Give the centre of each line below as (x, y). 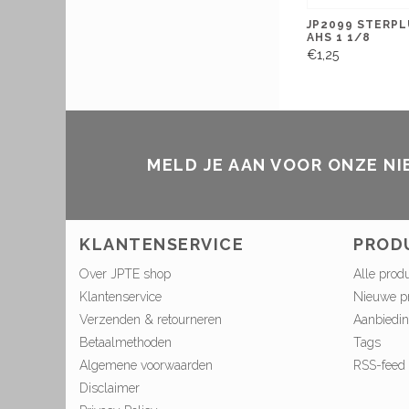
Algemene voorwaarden (146, 366)
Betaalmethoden (126, 343)
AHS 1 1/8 (339, 37)
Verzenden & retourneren (151, 320)
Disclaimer (110, 388)
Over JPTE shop (125, 274)
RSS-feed (379, 366)
